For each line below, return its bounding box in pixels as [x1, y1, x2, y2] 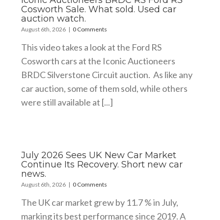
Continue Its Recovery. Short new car [21, 159, 183, 170]
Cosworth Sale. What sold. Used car [21, 3, 176, 15]
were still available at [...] [21, 96, 113, 108]
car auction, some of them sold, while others [21, 82, 188, 94]
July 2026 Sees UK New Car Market [21, 149, 176, 161]
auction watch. [21, 13, 86, 24]
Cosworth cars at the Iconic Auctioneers [21, 55, 175, 66]
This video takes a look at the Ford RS [21, 41, 162, 53]
